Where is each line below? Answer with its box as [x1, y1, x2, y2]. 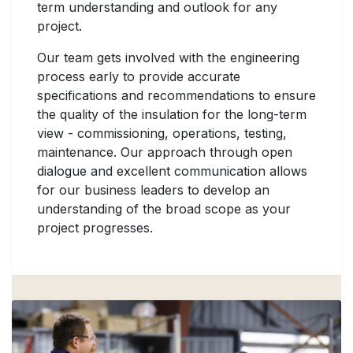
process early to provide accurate [37, 68, 240, 84]
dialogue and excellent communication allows [37, 162, 307, 179]
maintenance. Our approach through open [37, 143, 292, 160]
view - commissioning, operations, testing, [37, 124, 287, 141]
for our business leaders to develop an [37, 181, 269, 198]
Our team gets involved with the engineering [37, 49, 299, 65]
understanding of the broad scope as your [37, 200, 291, 217]
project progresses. [37, 219, 153, 236]
